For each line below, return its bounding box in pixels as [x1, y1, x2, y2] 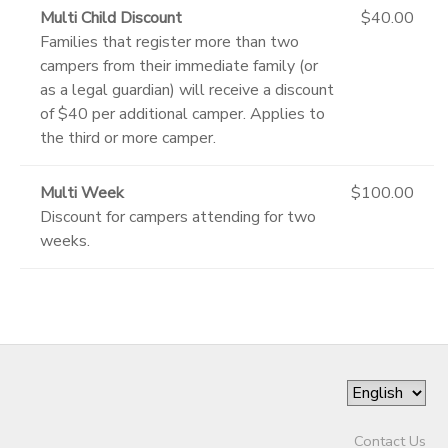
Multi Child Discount [40, 6, 182, 29]
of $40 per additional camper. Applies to [40, 102, 325, 125]
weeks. [40, 229, 90, 252]
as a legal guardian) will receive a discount [40, 78, 334, 101]
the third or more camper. [40, 126, 216, 149]
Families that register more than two [40, 30, 299, 53]
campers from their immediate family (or [40, 54, 318, 77]
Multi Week [40, 181, 124, 204]
